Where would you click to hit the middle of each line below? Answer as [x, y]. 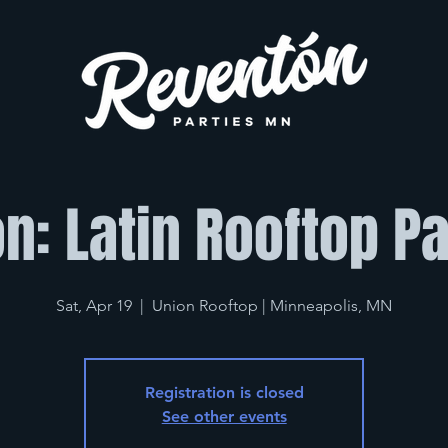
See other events [224, 416]
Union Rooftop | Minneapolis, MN [272, 305]
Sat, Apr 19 [94, 305]
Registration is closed [224, 392]
